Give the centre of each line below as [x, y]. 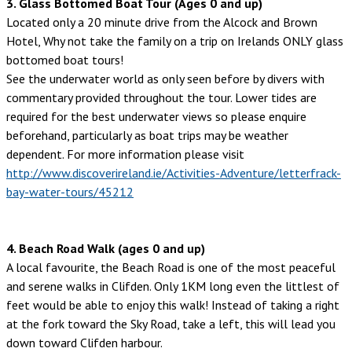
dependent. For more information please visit [125, 154]
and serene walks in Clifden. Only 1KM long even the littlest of [173, 286]
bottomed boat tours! [65, 60]
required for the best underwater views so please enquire [156, 117]
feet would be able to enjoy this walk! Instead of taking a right [173, 305]
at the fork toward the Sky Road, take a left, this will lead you [171, 324]
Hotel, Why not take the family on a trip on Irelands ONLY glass [175, 41]
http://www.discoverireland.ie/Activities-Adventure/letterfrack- [174, 173]
